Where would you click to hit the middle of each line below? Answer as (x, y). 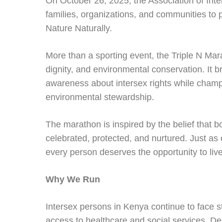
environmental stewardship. (100, 97)
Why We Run (73, 179)
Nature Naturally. (79, 28)
